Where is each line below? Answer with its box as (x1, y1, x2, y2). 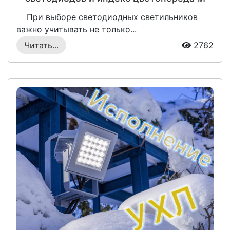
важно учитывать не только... (16, 24, 137, 34)
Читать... (24, 40, 59, 50)
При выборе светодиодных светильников (16, 11, 198, 22)
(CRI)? (101, 6, 129, 17)
